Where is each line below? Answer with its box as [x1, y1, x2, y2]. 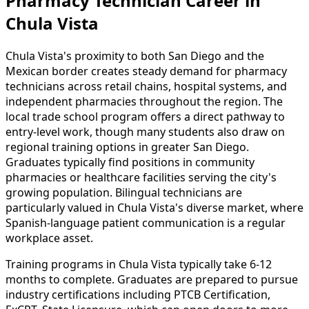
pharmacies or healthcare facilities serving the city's [6, 170, 277, 186]
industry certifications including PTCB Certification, [6, 287, 270, 303]
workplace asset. [6, 230, 93, 246]
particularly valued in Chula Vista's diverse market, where [6, 200, 303, 216]
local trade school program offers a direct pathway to [6, 109, 285, 125]
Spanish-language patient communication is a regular [6, 215, 286, 231]
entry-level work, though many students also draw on [6, 124, 285, 140]
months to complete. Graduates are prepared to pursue [6, 272, 298, 288]
